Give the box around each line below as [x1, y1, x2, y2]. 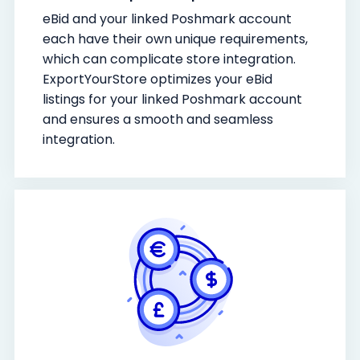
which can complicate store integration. [43, 49, 296, 68]
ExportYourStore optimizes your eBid [43, 69, 272, 88]
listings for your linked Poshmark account [43, 89, 302, 108]
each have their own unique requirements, [43, 29, 308, 48]
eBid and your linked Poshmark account [43, 9, 292, 28]
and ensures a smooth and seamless [43, 109, 273, 129]
